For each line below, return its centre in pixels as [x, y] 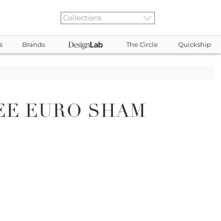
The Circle [142, 45]
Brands [34, 45]
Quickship [194, 45]
